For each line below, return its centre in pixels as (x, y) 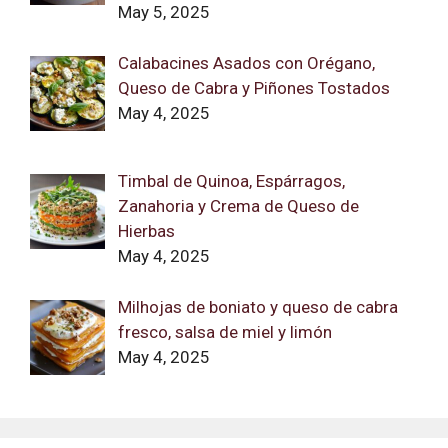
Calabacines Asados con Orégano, (246, 62)
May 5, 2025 (163, 12)
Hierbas (146, 231)
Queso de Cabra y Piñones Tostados (253, 87)
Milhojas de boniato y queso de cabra (257, 306)
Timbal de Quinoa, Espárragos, (231, 181)
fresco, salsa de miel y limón (224, 331)
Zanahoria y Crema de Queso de (238, 206)
